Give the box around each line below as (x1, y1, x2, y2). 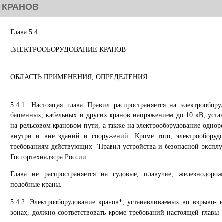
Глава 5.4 (10, 28, 38, 36)
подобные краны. (10, 181, 62, 188)
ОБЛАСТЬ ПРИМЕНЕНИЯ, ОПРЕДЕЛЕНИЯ (10, 73, 147, 81)
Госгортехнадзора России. (10, 153, 88, 161)
